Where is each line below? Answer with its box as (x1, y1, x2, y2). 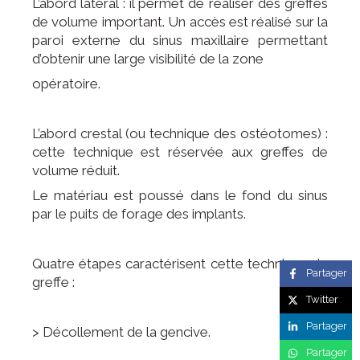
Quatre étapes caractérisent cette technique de (32, 256, 328, 272)
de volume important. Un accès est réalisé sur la (32, 14, 328, 30)
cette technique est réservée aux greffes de (32, 144, 328, 160)
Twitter (306, 293, 338, 306)
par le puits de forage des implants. (32, 206, 246, 222)
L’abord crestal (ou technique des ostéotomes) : (32, 125, 328, 141)
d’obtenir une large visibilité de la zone (32, 51, 264, 67)
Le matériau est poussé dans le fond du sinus (32, 187, 328, 203)
